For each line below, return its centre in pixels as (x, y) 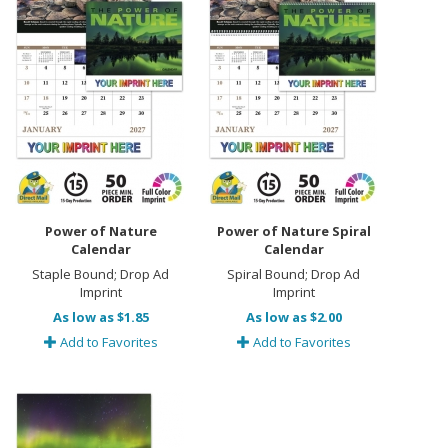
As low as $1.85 (100, 317)
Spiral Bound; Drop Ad (294, 274)
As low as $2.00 (293, 317)
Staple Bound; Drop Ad (100, 274)
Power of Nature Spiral (293, 231)
